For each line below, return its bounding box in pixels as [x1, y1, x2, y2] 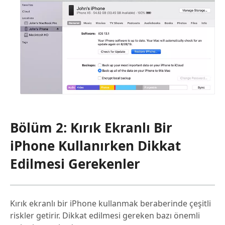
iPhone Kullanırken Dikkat [10, 137, 181, 155]
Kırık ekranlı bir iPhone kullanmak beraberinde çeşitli [10, 198, 211, 209]
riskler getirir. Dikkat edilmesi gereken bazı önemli [10, 210, 200, 221]
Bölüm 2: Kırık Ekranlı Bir [10, 119, 172, 137]
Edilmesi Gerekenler [10, 155, 140, 173]
